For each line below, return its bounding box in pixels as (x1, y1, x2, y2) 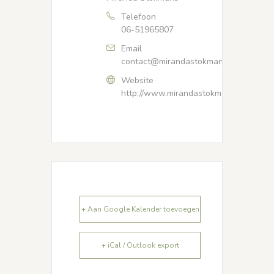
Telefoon (121, 11, 156, 23)
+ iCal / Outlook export (101, 240, 179, 251)
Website (121, 75, 154, 87)
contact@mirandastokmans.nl (121, 56, 237, 68)
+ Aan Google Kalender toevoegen (81, 204, 199, 215)
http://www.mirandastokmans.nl (121, 87, 245, 100)
